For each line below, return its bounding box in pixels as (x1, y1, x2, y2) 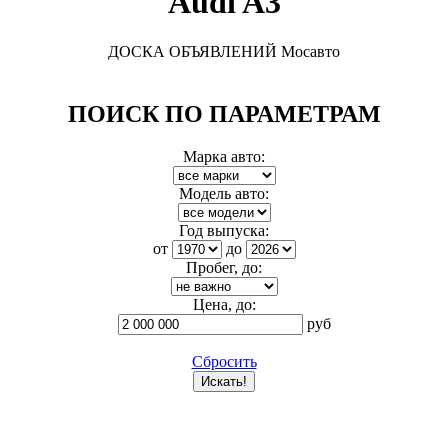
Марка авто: (183, 147, 265, 165)
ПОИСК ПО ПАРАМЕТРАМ (67, 100, 381, 127)
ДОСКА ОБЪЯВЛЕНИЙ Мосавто (108, 42, 340, 60)
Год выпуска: (179, 221, 269, 239)
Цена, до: (192, 295, 256, 313)
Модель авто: (179, 184, 269, 202)
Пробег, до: (186, 258, 262, 276)
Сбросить (191, 352, 257, 370)
